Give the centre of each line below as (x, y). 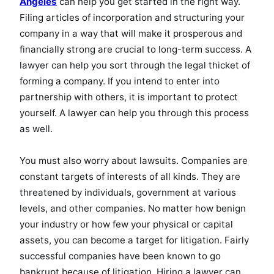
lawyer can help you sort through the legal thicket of (135, 65)
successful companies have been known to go (120, 256)
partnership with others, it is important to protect (129, 97)
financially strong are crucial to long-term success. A (135, 49)
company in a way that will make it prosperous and (131, 33)
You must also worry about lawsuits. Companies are (134, 160)
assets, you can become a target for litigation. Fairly (134, 240)
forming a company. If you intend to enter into (120, 81)
